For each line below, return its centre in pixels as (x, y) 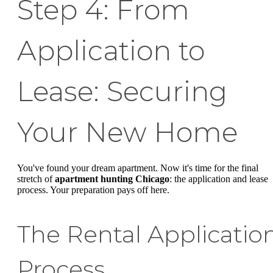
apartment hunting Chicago (112, 179)
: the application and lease (219, 179)
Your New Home (127, 132)
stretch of (36, 179)
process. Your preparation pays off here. (93, 190)
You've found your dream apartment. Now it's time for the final (138, 168)
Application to (111, 50)
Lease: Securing (122, 91)
